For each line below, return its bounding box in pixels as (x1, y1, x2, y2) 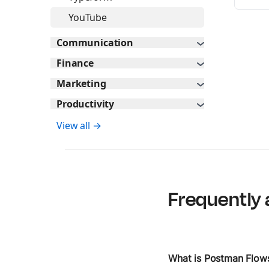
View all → (56, 119, 101, 132)
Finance (56, 56, 94, 70)
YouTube (68, 11, 107, 24)
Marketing (56, 77, 106, 90)
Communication (56, 36, 133, 49)
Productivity (56, 97, 115, 110)
